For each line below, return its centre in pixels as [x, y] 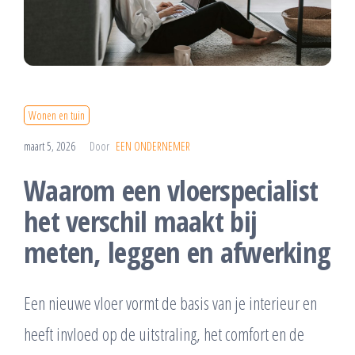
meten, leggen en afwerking [177, 253]
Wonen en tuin [57, 116]
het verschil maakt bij [141, 222]
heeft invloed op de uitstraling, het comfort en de [164, 334]
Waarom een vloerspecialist [171, 191]
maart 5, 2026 [51, 147]
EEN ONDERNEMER [153, 147]
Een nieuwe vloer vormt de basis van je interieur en [170, 303]
